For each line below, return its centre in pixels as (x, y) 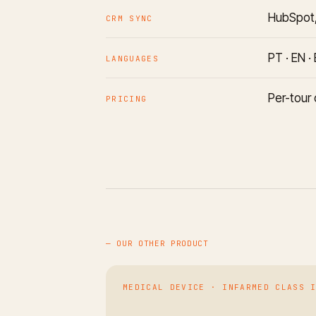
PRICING (127, 98)
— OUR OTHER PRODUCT (157, 243)
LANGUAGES (132, 58)
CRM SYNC (129, 18)
